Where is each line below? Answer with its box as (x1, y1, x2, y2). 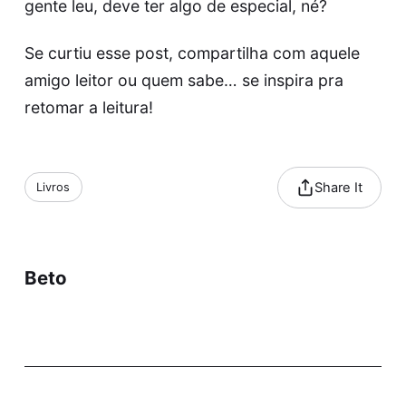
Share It (314, 179, 362, 196)
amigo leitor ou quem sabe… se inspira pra (24, 70, 343, 90)
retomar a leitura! (24, 97, 153, 117)
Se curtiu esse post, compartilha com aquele (24, 43, 360, 63)
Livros (36, 180, 71, 195)
